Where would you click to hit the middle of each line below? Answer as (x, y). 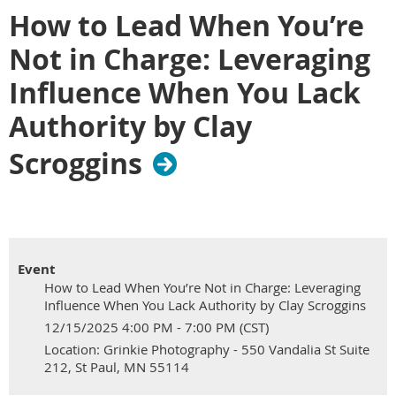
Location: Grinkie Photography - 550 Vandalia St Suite (207, 349)
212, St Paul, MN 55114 (117, 367)
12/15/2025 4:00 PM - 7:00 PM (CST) (156, 327)
